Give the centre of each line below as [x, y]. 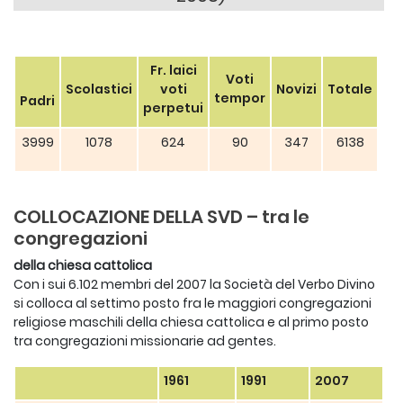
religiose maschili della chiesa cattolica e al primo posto [191, 322]
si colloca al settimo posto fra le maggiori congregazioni [193, 303]
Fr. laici [173, 70]
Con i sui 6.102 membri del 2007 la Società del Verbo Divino [194, 284]
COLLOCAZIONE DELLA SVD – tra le [161, 217]
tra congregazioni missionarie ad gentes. [145, 341]
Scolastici [99, 89]
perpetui [173, 108]
